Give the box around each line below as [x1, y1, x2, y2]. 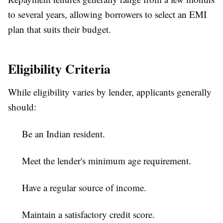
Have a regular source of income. [22, 181, 146, 194]
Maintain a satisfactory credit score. [22, 208, 155, 221]
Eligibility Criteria [8, 59, 111, 79]
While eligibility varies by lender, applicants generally [8, 86, 212, 99]
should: [8, 101, 36, 113]
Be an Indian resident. [22, 127, 105, 140]
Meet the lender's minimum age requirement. [22, 154, 191, 167]
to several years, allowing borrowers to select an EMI [8, 8, 207, 21]
